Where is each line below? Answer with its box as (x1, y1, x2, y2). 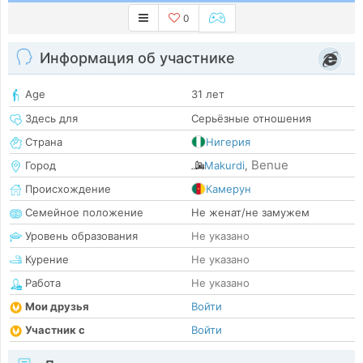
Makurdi (204, 159, 245, 173)
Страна (22, 135, 62, 149)
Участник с (25, 323, 85, 337)
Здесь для (22, 112, 78, 126)
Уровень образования (22, 229, 138, 243)
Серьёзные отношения (191, 112, 311, 126)
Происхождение (22, 182, 111, 196)
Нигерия (206, 135, 250, 149)
